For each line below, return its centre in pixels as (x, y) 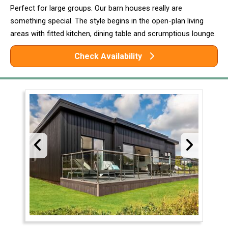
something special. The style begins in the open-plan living (107, 21)
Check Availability (109, 56)
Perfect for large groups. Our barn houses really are (96, 8)
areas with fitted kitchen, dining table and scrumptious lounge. (113, 34)
